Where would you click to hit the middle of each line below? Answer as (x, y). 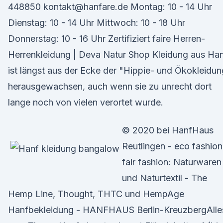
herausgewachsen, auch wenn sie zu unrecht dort (110, 86)
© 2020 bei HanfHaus (168, 130)
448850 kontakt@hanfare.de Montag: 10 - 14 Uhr (110, 7)
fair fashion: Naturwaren (172, 162)
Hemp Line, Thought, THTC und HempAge (96, 194)
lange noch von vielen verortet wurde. (86, 102)
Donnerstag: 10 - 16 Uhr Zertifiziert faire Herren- (107, 39)
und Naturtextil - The (165, 178)
